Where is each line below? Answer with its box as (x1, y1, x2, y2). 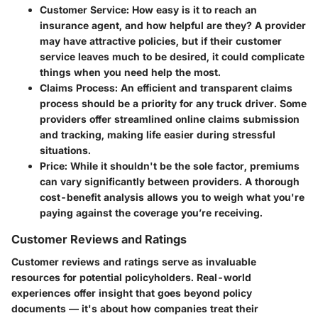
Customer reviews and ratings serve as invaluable (11, 256, 256, 268)
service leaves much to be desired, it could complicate (40, 50, 305, 62)
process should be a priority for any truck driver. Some (40, 97, 307, 109)
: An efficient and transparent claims (115, 82, 292, 94)
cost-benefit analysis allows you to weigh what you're (40, 191, 305, 203)
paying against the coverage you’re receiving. (40, 207, 263, 219)
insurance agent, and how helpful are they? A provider (40, 19, 306, 31)
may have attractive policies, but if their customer (40, 35, 282, 47)
